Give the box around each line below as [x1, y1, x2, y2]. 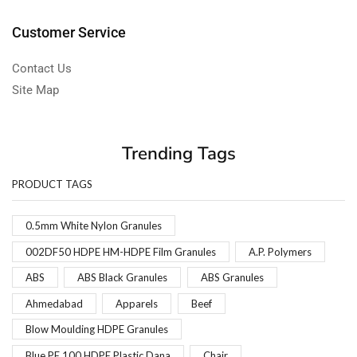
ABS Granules [200, 271, 264, 284]
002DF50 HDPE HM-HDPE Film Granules [25, 245, 216, 258]
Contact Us [12, 61, 72, 76]
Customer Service [12, 23, 126, 41]
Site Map [12, 82, 59, 97]
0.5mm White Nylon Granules [25, 219, 162, 233]
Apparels [116, 296, 159, 310]
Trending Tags [121, 140, 236, 166]
